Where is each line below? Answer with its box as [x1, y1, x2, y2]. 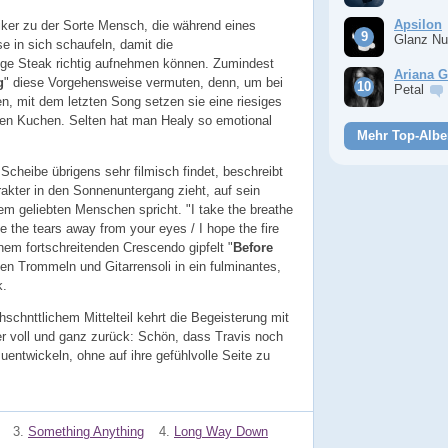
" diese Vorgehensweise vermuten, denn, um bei [4, 74, 283, 90]
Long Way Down [174, 424, 268, 440]
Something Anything [28, 424, 144, 440]
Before [233, 239, 273, 255]
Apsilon [394, 17, 442, 32]
